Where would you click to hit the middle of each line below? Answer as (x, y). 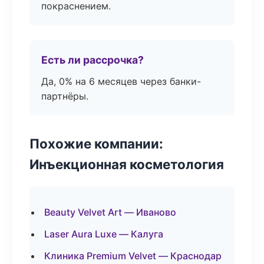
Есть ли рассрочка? (93, 60)
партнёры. (65, 96)
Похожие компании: (96, 143)
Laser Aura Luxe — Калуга (104, 234)
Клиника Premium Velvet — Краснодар (133, 256)
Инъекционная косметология (127, 164)
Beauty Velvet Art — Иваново (110, 212)
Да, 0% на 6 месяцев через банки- (121, 81)
